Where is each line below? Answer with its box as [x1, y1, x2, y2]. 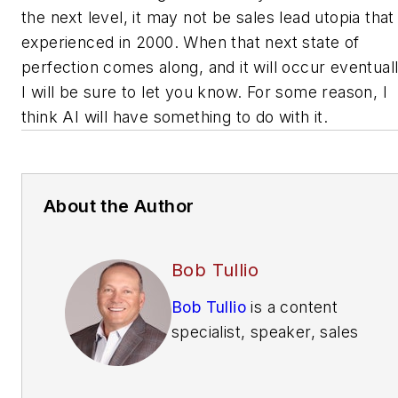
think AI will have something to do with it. [21, 107, 329, 126]
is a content [246, 297, 338, 316]
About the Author [44, 195, 195, 217]
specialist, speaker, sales [171, 322, 359, 341]
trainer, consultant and [171, 346, 339, 366]
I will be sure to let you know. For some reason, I [21, 82, 387, 101]
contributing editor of [171, 371, 329, 391]
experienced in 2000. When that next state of [21, 32, 360, 52]
